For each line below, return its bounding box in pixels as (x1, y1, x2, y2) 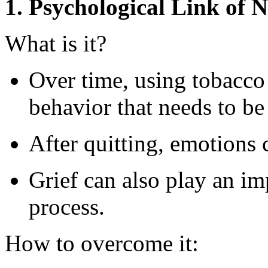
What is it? (5, 30, 106, 56)
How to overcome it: (5, 230, 199, 256)
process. (29, 193, 105, 220)
